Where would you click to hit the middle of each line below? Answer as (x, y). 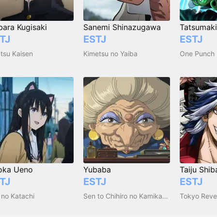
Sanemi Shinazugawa (122, 27)
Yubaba (97, 170)
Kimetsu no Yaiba (111, 53)
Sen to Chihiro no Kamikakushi (165, 196)
